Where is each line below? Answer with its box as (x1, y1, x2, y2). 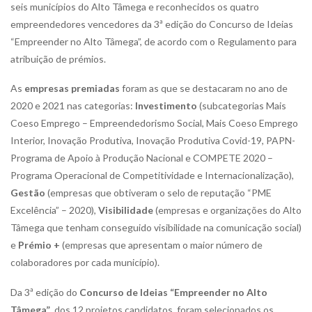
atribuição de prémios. (10, 52, 106, 65)
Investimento (135, 100, 197, 111)
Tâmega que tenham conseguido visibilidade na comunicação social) (10, 221, 302, 233)
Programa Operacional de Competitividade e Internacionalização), (10, 169, 294, 181)
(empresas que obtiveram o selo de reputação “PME (45, 187, 272, 198)
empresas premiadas (24, 82, 120, 94)
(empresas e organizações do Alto (153, 204, 302, 216)
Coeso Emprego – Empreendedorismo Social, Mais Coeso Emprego (10, 117, 298, 129)
